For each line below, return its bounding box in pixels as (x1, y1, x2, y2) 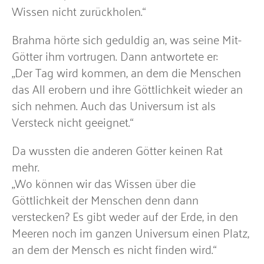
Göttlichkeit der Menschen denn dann (12, 189, 199, 209)
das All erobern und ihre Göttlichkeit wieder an (12, 78, 243, 98)
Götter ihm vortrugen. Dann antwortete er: (12, 45, 218, 65)
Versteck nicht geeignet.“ (12, 111, 133, 131)
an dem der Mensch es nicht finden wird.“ (12, 238, 216, 259)
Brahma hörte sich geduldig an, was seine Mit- (12, 28, 242, 49)
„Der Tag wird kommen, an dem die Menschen (12, 61, 241, 82)
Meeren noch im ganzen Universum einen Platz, (12, 222, 249, 242)
